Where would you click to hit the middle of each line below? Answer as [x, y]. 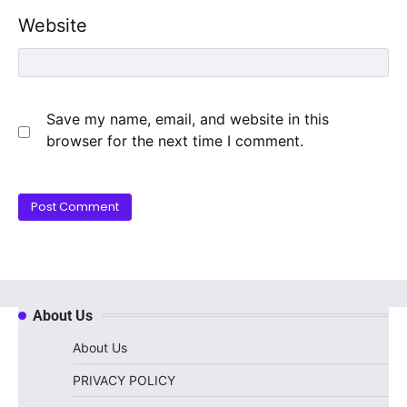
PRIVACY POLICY [124, 380]
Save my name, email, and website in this [188, 119]
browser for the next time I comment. [175, 141]
